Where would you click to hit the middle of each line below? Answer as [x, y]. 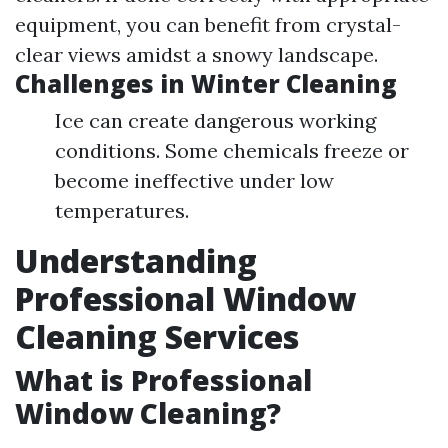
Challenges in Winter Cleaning [206, 84]
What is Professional [163, 380]
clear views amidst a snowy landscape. [196, 55]
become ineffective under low [194, 181]
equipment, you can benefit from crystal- [208, 25]
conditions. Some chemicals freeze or [232, 151]
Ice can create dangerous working [215, 121]
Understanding [136, 261]
